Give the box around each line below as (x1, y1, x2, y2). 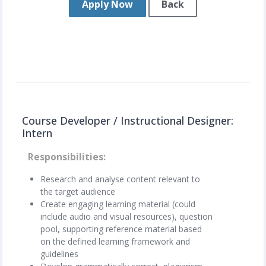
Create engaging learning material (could (40, 198, 195, 210)
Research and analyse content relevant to (40, 173, 200, 185)
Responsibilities (28, 150, 103, 163)
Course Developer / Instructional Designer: (22, 113, 233, 128)
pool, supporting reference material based (40, 223, 202, 235)
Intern (22, 125, 52, 140)
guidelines (40, 248, 78, 259)
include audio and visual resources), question (40, 210, 213, 222)
